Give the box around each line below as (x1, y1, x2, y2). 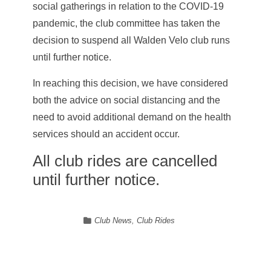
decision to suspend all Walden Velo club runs (32, 35, 230, 45)
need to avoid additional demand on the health (32, 112, 231, 122)
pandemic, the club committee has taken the (32, 18, 220, 28)
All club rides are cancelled (32, 152, 217, 170)
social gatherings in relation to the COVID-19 (32, 1, 224, 11)
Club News (94, 216, 132, 225)
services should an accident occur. (32, 129, 180, 139)
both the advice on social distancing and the (32, 95, 220, 105)
